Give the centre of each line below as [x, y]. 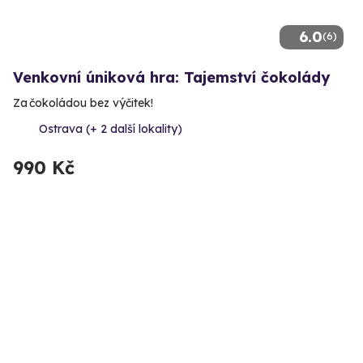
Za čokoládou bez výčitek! [83, 102]
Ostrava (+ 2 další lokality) [111, 128]
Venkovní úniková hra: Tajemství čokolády [171, 77]
